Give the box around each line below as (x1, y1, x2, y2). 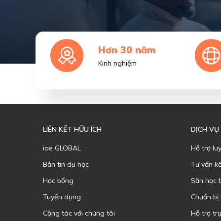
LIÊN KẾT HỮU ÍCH (43, 125, 102, 134)
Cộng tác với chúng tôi (43, 209, 115, 218)
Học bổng (43, 176, 74, 185)
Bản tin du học (43, 160, 89, 169)
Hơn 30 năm (98, 44, 156, 56)
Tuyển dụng (43, 192, 81, 201)
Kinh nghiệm (98, 59, 137, 68)
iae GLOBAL (43, 144, 81, 152)
